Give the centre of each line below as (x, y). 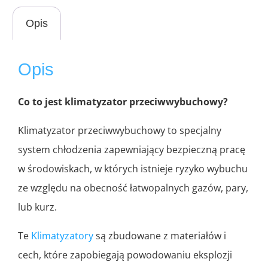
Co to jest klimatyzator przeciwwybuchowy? (123, 101)
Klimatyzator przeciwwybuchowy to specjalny (120, 130)
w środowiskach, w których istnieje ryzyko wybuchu (133, 168)
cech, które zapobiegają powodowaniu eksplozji (125, 255)
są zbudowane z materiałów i (160, 235)
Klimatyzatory (62, 235)
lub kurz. (37, 207)
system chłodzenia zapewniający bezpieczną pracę (132, 149)
